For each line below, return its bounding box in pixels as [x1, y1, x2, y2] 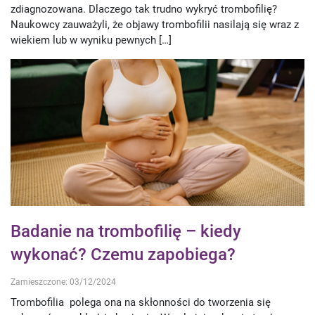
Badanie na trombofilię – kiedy [11, 221, 241, 242]
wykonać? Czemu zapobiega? [11, 245, 236, 265]
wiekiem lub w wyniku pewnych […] [11, 34, 172, 47]
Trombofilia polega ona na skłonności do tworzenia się [11, 295, 271, 309]
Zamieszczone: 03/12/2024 [11, 277, 116, 288]
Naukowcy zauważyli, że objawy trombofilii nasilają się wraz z [11, 18, 299, 32]
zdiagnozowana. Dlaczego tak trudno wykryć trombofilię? [11, 3, 277, 16]
